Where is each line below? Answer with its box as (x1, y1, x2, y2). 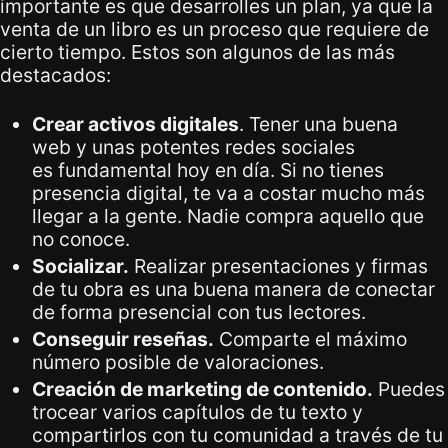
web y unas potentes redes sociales (32, 134, 355, 159)
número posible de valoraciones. (32, 349, 324, 374)
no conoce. (32, 226, 130, 251)
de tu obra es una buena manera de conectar (32, 276, 435, 301)
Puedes (373, 376, 445, 401)
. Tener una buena (239, 111, 398, 136)
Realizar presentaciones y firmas (129, 253, 428, 278)
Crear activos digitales (32, 111, 239, 136)
